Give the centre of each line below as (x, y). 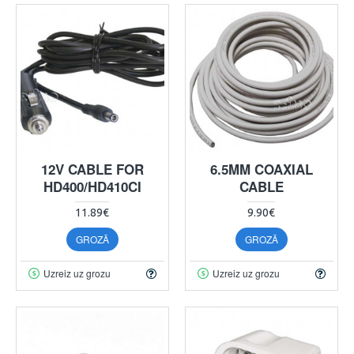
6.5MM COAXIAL (261, 169)
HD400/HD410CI (92, 186)
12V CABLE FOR (92, 169)
